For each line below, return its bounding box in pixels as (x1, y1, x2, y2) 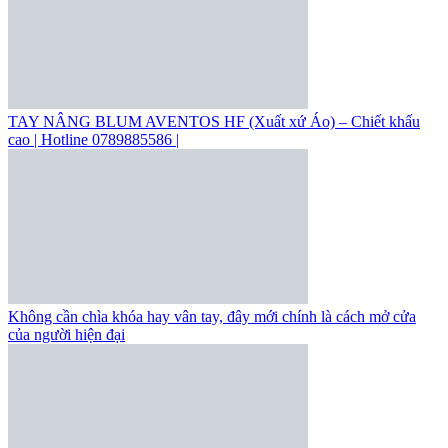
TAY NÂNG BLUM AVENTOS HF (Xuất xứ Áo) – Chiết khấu (8, 112, 420, 130)
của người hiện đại (8, 325, 125, 343)
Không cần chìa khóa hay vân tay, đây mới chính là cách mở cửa (8, 307, 416, 325)
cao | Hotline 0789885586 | (8, 130, 179, 148)
